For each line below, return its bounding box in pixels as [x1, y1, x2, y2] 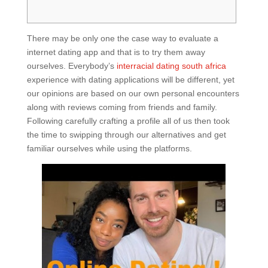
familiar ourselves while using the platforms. [26, 144, 192, 153]
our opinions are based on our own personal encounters [26, 89, 239, 98]
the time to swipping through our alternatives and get [26, 130, 226, 139]
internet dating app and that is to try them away [26, 47, 205, 57]
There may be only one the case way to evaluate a [26, 33, 218, 43]
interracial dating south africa [116, 61, 226, 71]
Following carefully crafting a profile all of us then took [26, 116, 230, 126]
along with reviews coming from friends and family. [26, 102, 217, 112]
